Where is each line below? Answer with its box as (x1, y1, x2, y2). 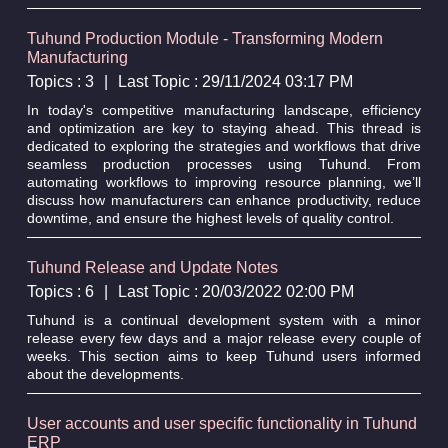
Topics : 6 (26, 282, 94, 300)
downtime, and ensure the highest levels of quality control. (26, 209, 394, 226)
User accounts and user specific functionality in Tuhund (26, 414, 417, 432)
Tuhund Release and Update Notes (26, 258, 278, 276)
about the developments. (26, 365, 184, 382)
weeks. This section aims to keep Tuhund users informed (26, 347, 422, 364)
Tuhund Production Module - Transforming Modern (26, 29, 383, 47)
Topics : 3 (26, 72, 94, 90)
